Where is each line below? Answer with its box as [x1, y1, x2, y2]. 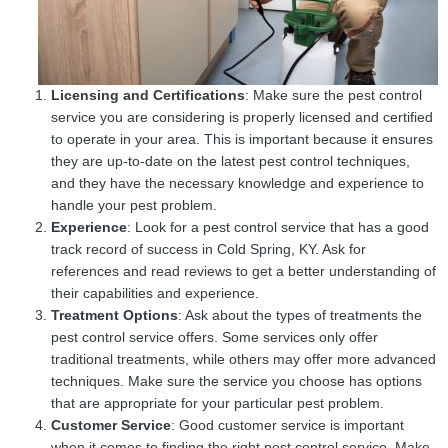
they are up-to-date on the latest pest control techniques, [51, 154, 411, 170]
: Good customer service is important [171, 418, 405, 434]
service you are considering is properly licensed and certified [51, 110, 434, 126]
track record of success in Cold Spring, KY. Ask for [51, 242, 367, 258]
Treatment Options [51, 308, 179, 324]
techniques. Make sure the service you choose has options [51, 374, 423, 390]
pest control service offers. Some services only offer [51, 330, 379, 346]
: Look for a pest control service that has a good [127, 220, 430, 236]
